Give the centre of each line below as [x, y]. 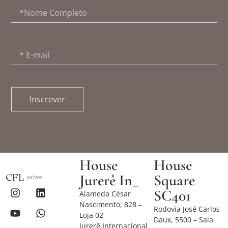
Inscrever [48, 99]
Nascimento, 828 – [111, 204]
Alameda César [105, 193]
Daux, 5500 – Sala [183, 219]
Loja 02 [91, 215]
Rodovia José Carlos [187, 209]
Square [174, 180]
